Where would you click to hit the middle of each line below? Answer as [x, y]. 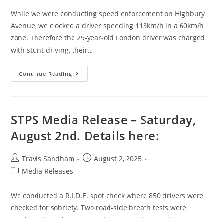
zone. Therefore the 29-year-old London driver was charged [108, 38]
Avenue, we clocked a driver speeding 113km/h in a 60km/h [108, 26]
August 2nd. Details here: [85, 136]
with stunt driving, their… [52, 50]
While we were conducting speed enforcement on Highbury [108, 13]
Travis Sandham [48, 158]
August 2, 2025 [118, 158]
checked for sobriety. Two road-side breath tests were [99, 208]
